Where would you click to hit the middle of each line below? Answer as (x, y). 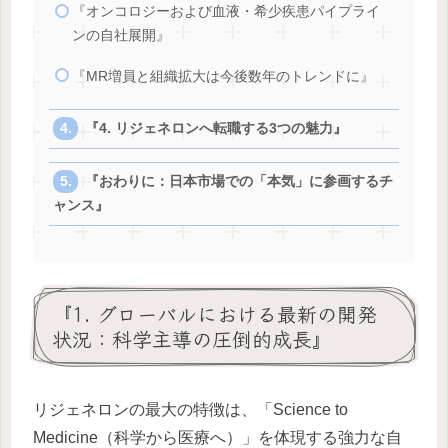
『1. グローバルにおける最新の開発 (214, 313)
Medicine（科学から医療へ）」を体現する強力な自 (217, 437)
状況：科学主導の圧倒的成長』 (192, 338)
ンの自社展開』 (120, 36)
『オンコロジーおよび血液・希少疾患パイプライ (225, 12)
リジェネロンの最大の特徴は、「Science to (190, 409)
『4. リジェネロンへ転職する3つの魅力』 (216, 128)
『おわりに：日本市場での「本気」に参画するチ (239, 182)
